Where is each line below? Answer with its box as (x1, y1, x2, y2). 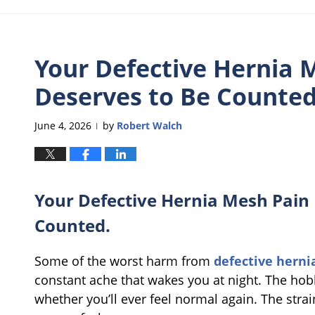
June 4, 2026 (34, 118, 91, 132)
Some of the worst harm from (34, 252, 214, 270)
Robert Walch (117, 118, 182, 132)
